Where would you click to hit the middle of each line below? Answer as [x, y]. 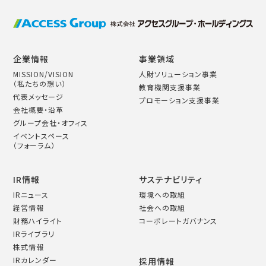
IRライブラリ [34, 234]
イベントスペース [42, 136]
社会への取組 [162, 208]
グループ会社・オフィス [51, 123]
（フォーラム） [34, 145]
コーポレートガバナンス [178, 221]
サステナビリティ [171, 180]
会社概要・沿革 [39, 110]
